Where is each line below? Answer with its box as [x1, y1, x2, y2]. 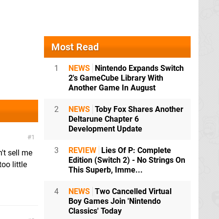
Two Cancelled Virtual [93, 187, 172, 197]
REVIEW [68, 146, 96, 155]
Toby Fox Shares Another [93, 105, 183, 114]
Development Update [68, 124, 142, 134]
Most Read [51, 41, 99, 53]
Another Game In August [68, 83, 155, 93]
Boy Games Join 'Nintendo [68, 197, 161, 206]
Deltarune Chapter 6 [68, 114, 139, 124]
